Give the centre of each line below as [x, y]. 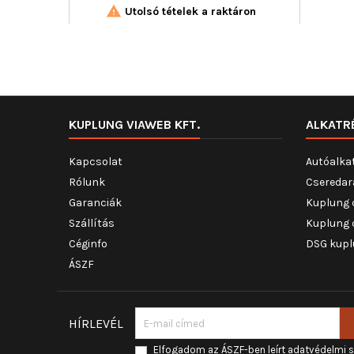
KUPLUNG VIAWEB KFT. [134, 124]
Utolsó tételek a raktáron [188, 11]
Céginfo [88, 244]
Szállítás [92, 223]
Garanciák [95, 203]
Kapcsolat [96, 162]
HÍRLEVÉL [96, 324]
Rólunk [87, 182]
